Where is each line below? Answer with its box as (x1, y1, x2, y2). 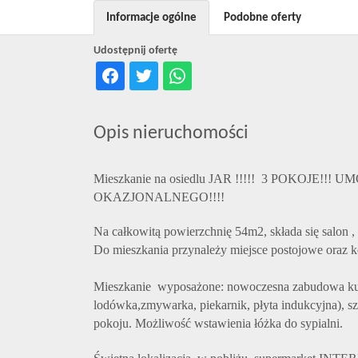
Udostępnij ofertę (93, 45, 177, 57)
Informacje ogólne (106, 11, 197, 24)
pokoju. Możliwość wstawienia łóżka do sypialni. (93, 316, 343, 330)
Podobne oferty (224, 11, 301, 24)
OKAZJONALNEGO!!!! (93, 190, 225, 204)
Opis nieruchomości (93, 124, 249, 143)
